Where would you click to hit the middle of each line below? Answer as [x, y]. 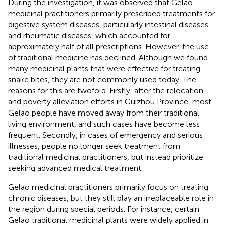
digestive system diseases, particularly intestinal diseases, [109, 24]
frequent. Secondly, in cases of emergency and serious [105, 135]
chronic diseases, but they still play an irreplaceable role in [111, 198]
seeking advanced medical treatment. [75, 168]
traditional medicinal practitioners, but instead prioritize [106, 157]
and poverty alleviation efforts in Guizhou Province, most [110, 101]
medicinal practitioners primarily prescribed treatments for [111, 13]
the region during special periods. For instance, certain [104, 209]
